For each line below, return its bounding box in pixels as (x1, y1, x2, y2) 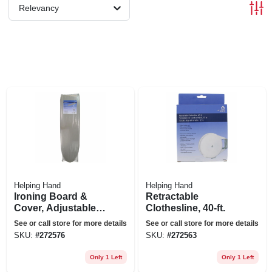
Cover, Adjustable (13, 202, 96, 213)
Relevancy (19, 2, 59, 13)
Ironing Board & (13, 191, 87, 202)
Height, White (13, 214, 75, 225)
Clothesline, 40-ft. (145, 202, 225, 213)
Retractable (145, 191, 199, 202)
